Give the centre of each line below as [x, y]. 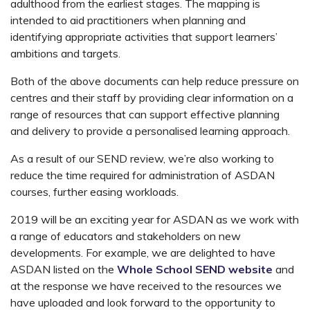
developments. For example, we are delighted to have [143, 252]
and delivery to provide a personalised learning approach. [150, 130]
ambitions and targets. [65, 53]
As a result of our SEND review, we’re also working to [142, 158]
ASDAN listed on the [64, 269]
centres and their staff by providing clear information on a [152, 97]
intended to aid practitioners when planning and [128, 20]
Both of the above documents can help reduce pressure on [155, 81]
